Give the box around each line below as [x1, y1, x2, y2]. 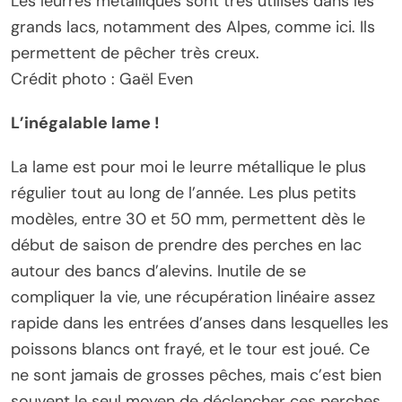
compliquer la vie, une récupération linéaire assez [11, 285, 375, 308]
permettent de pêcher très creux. [11, 41, 259, 64]
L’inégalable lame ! [11, 111, 160, 134]
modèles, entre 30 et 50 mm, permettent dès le [11, 207, 365, 230]
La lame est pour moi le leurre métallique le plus [11, 155, 366, 178]
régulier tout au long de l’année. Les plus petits [11, 181, 356, 204]
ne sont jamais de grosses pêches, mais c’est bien [11, 363, 381, 386]
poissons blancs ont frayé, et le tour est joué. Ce [11, 337, 370, 360]
